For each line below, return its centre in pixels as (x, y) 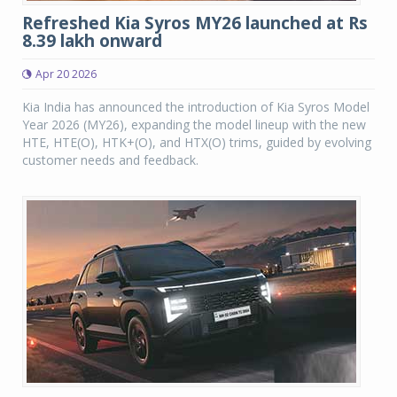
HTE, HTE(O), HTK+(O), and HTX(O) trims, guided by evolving (197, 142)
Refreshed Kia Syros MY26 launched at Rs (195, 23)
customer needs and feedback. (110, 160)
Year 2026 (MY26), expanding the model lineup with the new (194, 125)
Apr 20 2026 (66, 74)
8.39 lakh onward (92, 41)
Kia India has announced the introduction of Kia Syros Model (196, 107)
